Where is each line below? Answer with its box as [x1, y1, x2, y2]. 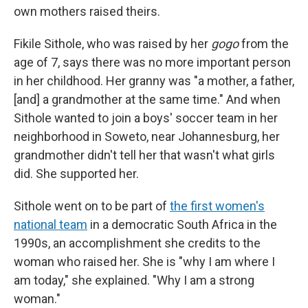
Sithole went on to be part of [14, 199, 170, 213]
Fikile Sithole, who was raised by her [14, 36, 211, 51]
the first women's [170, 199, 265, 213]
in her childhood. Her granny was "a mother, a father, [14, 74, 294, 88]
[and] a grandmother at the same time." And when [14, 92, 280, 107]
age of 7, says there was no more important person [14, 55, 291, 69]
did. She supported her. [14, 166, 139, 181]
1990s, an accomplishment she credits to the [14, 236, 261, 250]
